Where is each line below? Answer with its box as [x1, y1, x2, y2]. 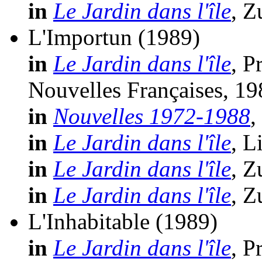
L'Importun [28, 25, 132, 50]
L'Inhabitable [28, 209, 150, 235]
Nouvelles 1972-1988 [53, 104, 250, 129]
